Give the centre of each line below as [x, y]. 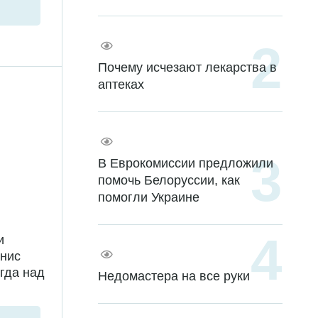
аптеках [121, 85]
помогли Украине [149, 198]
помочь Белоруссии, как [169, 181]
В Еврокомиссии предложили [186, 164]
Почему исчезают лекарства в [187, 68]
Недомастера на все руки [174, 276]
